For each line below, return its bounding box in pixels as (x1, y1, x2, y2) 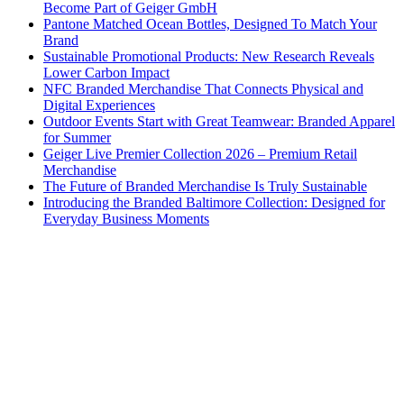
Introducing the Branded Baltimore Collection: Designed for (43, 194, 385, 210)
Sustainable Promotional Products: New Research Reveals (43, 48, 374, 64)
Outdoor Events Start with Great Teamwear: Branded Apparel (43, 113, 395, 129)
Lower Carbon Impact (43, 64, 170, 80)
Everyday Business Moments (43, 210, 209, 226)
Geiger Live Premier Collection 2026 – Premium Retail (43, 145, 357, 161)
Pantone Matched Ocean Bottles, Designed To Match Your (43, 15, 377, 32)
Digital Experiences (43, 96, 155, 113)
